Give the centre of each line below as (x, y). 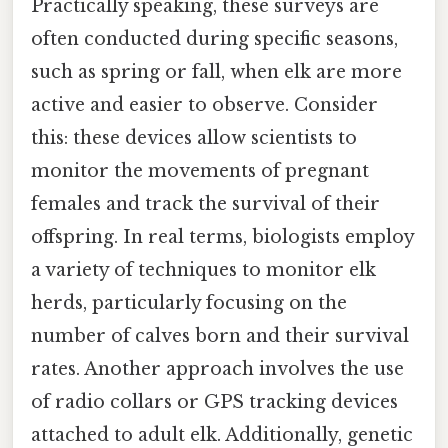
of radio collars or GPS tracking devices (214, 402)
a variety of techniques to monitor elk (203, 270)
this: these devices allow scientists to (194, 138)
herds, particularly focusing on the (189, 303)
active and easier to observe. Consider (204, 105)
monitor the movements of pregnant (200, 171)
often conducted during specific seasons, (214, 39)
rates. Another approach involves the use (217, 369)
